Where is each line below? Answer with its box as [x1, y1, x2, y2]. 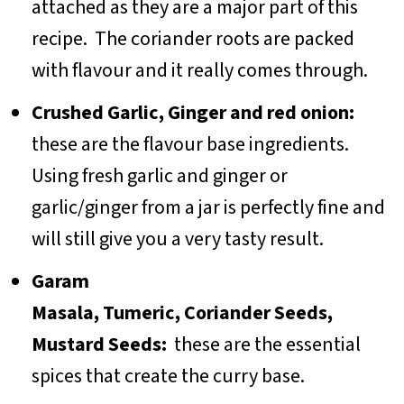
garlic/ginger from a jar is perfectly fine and [31, 192, 385, 222]
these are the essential [173, 329, 361, 359]
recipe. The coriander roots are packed [31, 23, 354, 53]
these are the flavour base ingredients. [31, 129, 353, 159]
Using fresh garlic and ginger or [31, 161, 288, 190]
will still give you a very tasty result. [31, 224, 327, 253]
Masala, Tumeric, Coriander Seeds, [31, 298, 333, 327]
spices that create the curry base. [31, 361, 308, 390]
